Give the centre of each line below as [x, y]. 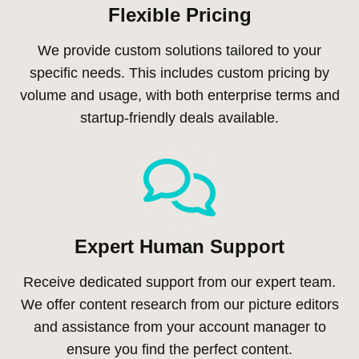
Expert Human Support [179, 246]
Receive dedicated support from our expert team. [179, 282]
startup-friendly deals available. [179, 117]
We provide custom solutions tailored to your [179, 50]
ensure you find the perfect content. [179, 349]
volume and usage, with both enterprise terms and [179, 95]
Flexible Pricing [179, 14]
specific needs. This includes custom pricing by [179, 73]
